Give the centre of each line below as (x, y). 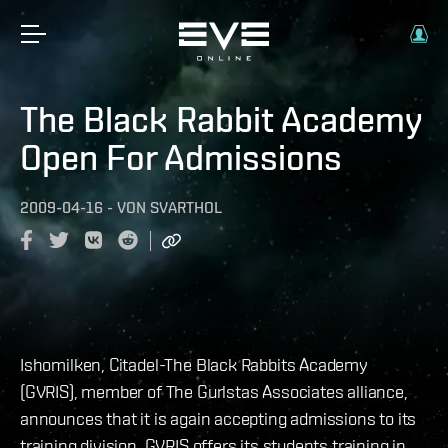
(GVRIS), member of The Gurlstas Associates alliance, (214, 391)
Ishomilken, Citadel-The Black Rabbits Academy (194, 364)
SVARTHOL (186, 207)
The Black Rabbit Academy (221, 119)
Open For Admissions (181, 157)
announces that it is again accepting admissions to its (218, 418)
